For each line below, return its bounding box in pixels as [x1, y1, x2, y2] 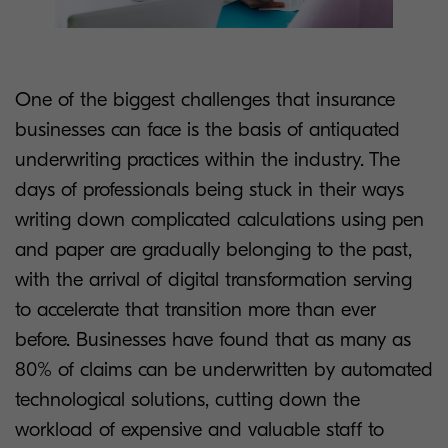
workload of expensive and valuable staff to [15, 418, 384, 442]
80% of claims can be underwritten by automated [15, 358, 433, 382]
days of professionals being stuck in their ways [15, 178, 404, 202]
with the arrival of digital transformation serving [15, 268, 412, 292]
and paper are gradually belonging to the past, [15, 238, 412, 262]
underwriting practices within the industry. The [15, 148, 400, 172]
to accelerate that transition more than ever [15, 298, 376, 322]
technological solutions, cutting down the [15, 388, 360, 412]
